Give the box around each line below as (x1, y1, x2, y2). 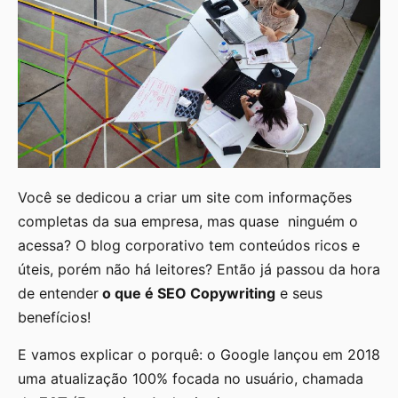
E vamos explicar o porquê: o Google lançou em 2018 (18, 345, 380, 363)
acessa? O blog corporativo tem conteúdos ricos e (18, 236, 360, 255)
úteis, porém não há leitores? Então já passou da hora (18, 260, 380, 279)
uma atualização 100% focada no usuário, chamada (18, 369, 363, 387)
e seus (275, 284, 322, 303)
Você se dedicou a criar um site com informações (18, 188, 352, 207)
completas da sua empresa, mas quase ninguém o (18, 212, 358, 231)
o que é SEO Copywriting (99, 284, 275, 303)
